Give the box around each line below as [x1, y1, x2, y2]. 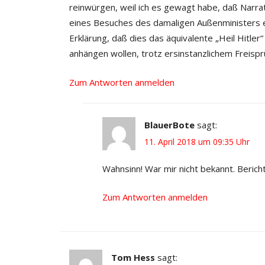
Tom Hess [111, 251, 155, 264]
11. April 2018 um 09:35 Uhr [144, 135, 250, 147]
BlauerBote [144, 118, 195, 131]
